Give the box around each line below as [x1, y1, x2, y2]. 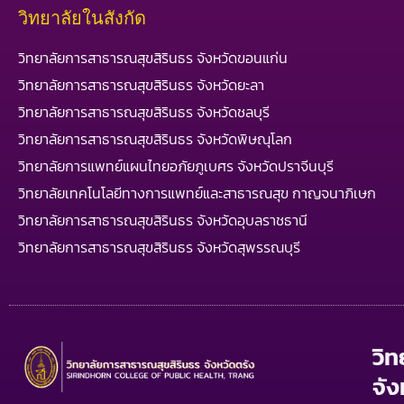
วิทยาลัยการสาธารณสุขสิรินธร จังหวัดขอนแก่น [18, 47, 288, 69]
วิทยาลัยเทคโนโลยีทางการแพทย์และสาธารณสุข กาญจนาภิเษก [18, 182, 376, 204]
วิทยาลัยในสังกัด [18, 5, 146, 32]
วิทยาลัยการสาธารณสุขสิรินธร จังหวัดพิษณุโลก [18, 128, 292, 150]
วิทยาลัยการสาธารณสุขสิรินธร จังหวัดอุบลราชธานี [18, 209, 308, 231]
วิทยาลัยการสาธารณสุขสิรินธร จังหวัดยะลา [18, 74, 264, 96]
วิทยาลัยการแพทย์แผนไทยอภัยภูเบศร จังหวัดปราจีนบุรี [18, 155, 334, 177]
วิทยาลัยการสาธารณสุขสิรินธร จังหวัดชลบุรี [18, 101, 270, 123]
